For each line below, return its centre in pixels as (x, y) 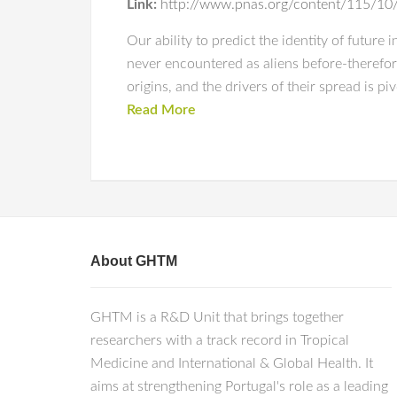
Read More (161, 110)
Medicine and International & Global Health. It (232, 363)
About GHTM (134, 261)
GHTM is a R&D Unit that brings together (217, 317)
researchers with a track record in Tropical (220, 340)
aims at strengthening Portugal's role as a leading (239, 386)
